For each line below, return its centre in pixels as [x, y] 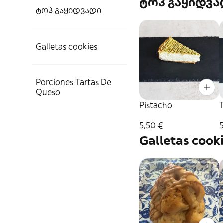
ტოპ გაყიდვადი [68, 10]
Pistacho [156, 105]
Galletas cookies [66, 46]
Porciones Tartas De [73, 82]
